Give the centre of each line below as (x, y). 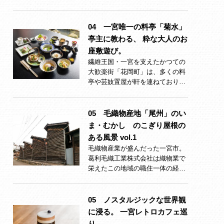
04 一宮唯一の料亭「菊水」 (137, 27)
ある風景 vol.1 (112, 137)
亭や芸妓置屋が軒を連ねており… (137, 82)
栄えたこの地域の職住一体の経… (137, 168)
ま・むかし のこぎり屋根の (137, 125)
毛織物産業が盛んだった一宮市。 (137, 148)
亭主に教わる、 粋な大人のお (138, 39)
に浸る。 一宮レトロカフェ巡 (138, 212)
